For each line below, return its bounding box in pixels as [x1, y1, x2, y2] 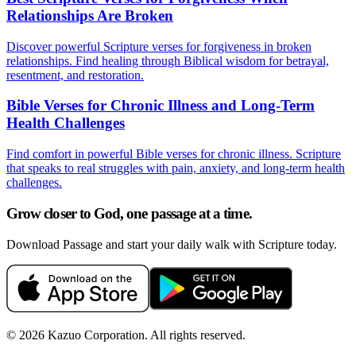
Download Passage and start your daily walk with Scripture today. [6, 237, 337, 251]
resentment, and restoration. [6, 68, 144, 82]
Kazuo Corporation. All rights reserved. [44, 327, 246, 342]
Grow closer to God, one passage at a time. [6, 204, 252, 222]
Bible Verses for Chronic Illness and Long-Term [6, 97, 315, 114]
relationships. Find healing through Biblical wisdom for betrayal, [6, 53, 329, 68]
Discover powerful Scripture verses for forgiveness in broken [6, 39, 311, 53]
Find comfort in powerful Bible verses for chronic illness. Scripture [6, 147, 341, 161]
